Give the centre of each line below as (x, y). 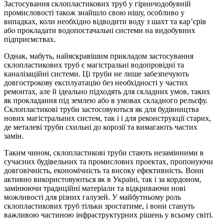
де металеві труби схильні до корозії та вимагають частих (101, 127)
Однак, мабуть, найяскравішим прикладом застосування (99, 56)
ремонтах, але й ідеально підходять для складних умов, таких (107, 91)
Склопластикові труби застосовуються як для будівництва (101, 109)
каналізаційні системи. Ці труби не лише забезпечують (96, 74)
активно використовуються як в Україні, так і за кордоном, (103, 179)
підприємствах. (30, 39)
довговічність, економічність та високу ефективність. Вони (104, 170)
